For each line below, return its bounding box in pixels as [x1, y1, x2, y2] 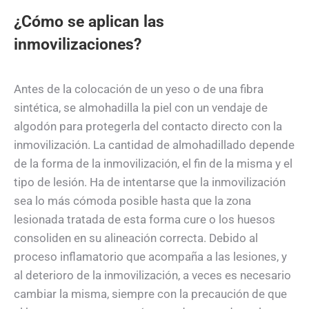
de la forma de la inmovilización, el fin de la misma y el [14, 156, 292, 170]
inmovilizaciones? [14, 34, 141, 54]
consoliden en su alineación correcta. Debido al [14, 230, 258, 245]
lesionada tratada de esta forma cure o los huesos [14, 212, 275, 226]
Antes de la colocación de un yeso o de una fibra [14, 81, 263, 96]
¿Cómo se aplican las [14, 12, 164, 31]
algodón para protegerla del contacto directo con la [14, 119, 282, 133]
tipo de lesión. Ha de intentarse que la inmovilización [14, 175, 286, 189]
